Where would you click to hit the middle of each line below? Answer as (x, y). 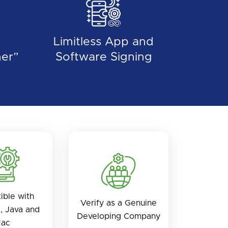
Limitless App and (104, 42)
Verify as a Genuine (118, 203)
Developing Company (118, 216)
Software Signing (104, 57)
